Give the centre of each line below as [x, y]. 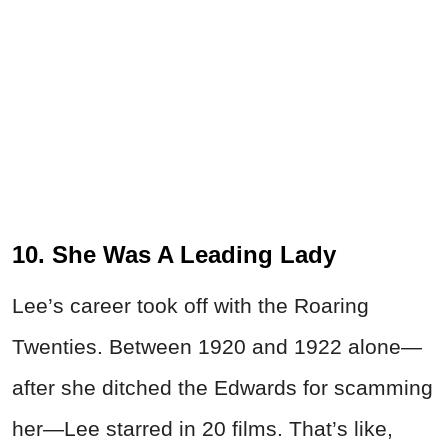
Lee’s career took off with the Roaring [190, 305]
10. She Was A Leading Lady [174, 254]
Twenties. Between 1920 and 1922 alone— [217, 346]
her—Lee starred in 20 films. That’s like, [202, 428]
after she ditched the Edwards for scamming [222, 387]
